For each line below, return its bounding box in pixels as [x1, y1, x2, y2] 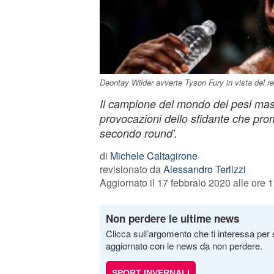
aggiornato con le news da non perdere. [105, 239, 262, 252]
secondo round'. [99, 125, 177, 141]
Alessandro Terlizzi [163, 162, 246, 176]
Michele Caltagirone [109, 149, 198, 163]
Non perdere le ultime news [105, 211, 239, 226]
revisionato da [99, 162, 163, 176]
